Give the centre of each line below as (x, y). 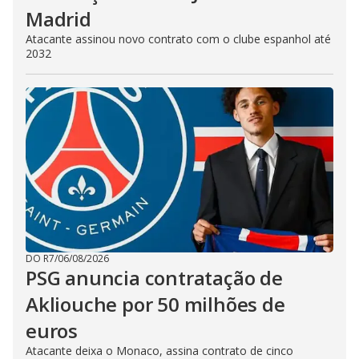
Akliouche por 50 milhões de (155, 304)
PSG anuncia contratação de (154, 277)
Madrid (58, 18)
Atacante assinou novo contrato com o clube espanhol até (178, 38)
